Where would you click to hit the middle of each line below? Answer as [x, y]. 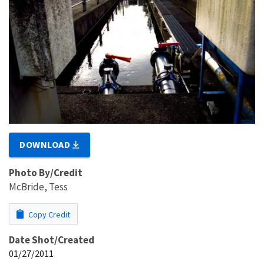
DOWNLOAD [46, 144]
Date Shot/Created [52, 240]
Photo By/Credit [46, 172]
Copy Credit [48, 214]
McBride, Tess [38, 187]
